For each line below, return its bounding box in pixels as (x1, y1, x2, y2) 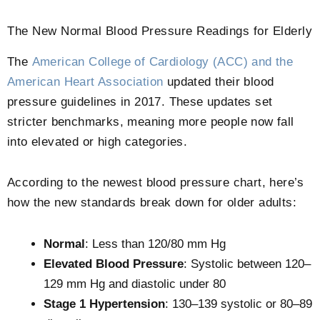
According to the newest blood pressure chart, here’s (7, 176, 304, 190)
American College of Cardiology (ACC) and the (31, 54, 294, 69)
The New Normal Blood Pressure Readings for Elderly (7, 24, 312, 38)
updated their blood (163, 74, 274, 89)
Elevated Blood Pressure (44, 257, 184, 271)
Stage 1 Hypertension (44, 297, 165, 311)
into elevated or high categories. (7, 134, 188, 149)
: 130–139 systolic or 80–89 (165, 297, 312, 311)
